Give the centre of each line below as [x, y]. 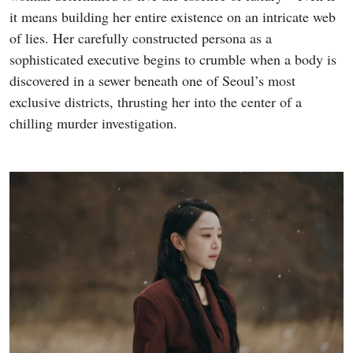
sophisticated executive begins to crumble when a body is [173, 59]
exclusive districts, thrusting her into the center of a [156, 102]
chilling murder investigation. [93, 123]
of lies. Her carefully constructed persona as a [141, 38]
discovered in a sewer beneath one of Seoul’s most [152, 81]
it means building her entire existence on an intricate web [173, 17]
